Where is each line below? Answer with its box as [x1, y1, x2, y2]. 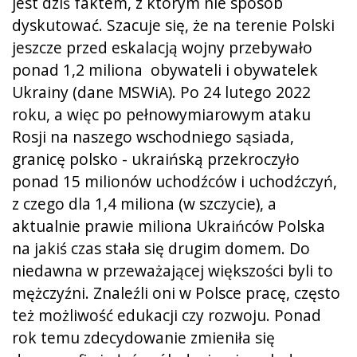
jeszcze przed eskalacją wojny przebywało [12, 36, 312, 58]
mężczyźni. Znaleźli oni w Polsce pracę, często [12, 281, 340, 304]
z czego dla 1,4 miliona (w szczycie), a [12, 192, 277, 214]
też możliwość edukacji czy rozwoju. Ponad [12, 304, 321, 326]
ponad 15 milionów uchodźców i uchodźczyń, [12, 170, 337, 192]
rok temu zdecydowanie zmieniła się [12, 326, 275, 348]
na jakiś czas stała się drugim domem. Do [12, 237, 310, 259]
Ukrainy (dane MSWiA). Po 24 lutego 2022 [12, 80, 311, 103]
